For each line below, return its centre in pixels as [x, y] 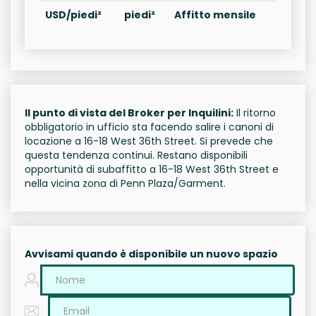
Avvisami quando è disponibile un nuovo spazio [151, 254]
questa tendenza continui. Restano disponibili [136, 155]
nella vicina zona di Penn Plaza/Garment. [125, 183]
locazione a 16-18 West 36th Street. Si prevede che [149, 141]
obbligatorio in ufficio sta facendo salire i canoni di [149, 127]
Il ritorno [255, 113]
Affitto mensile [215, 15]
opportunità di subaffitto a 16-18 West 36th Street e [152, 169]
